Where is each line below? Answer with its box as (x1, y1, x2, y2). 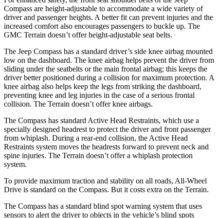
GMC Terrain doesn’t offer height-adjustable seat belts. (4, 30, 172, 39)
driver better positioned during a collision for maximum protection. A (4, 73, 214, 82)
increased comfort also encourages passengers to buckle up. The (4, 21, 200, 30)
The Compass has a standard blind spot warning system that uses (4, 201, 202, 210)
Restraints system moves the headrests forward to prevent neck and (4, 142, 209, 151)
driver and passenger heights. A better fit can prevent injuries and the (4, 13, 213, 21)
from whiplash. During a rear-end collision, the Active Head (4, 133, 188, 142)
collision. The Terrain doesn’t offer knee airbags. (4, 99, 153, 108)
